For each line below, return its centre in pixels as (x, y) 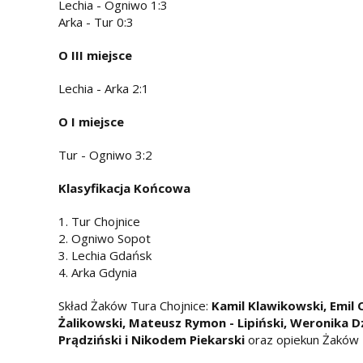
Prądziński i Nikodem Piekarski (152, 339)
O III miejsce (95, 55)
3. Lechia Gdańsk (105, 255)
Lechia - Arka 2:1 (104, 88)
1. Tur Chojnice (99, 221)
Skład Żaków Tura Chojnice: (135, 305)
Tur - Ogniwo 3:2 (105, 154)
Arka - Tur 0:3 (96, 21)
